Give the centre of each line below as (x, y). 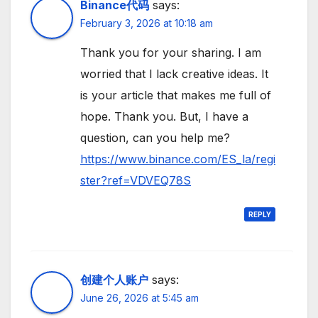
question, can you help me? (155, 138)
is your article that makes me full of (176, 95)
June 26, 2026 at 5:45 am (139, 297)
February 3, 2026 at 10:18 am (147, 23)
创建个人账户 (114, 279)
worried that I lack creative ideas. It (174, 74)
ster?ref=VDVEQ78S (136, 181)
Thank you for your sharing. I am (171, 53)
